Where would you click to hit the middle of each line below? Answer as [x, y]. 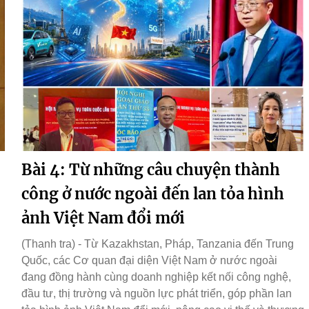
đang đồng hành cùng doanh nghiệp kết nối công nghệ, [156, 277]
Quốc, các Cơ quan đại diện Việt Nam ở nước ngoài [149, 261]
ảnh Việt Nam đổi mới [103, 218]
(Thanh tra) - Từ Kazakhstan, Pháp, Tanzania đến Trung [158, 244]
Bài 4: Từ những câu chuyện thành [151, 170]
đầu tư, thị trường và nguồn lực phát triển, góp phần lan [157, 294]
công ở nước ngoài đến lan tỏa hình [153, 194]
